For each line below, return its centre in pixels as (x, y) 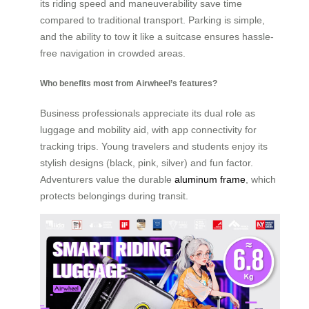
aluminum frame (210, 180)
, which (261, 180)
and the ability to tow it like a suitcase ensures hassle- (157, 37)
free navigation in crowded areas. (113, 53)
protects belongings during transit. (114, 196)
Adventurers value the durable (107, 180)
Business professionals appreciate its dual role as (148, 113)
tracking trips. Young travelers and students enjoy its (154, 147)
